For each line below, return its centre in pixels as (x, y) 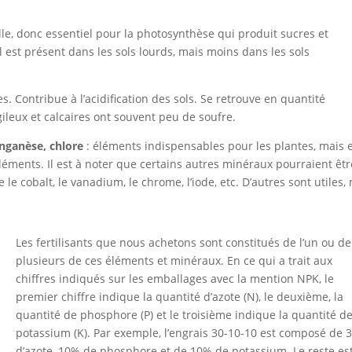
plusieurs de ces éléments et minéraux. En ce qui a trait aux (174, 261)
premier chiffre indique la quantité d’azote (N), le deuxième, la (180, 297)
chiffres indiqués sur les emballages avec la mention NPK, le (175, 279)
